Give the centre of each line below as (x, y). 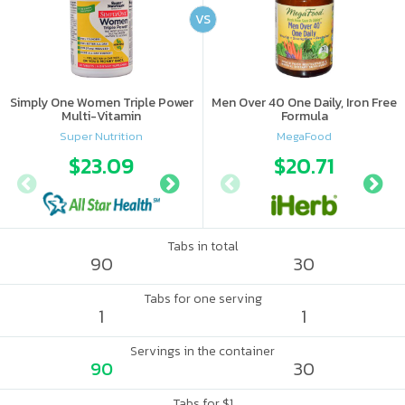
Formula (304, 116)
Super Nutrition (101, 136)
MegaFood (304, 136)
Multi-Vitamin (101, 116)
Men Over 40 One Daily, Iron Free (304, 103)
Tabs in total (202, 246)
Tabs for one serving (202, 299)
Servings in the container (202, 351)
